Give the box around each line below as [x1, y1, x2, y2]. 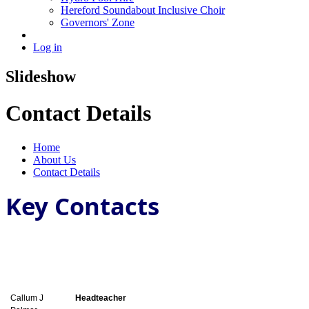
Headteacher [75, 292, 126, 303]
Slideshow [6, 67, 76, 86]
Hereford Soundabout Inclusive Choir [61, 3, 225, 16]
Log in [33, 41, 62, 53]
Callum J [10, 292, 43, 303]
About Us [33, 153, 76, 166]
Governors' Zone [61, 16, 134, 28]
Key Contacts [6, 189, 159, 222]
